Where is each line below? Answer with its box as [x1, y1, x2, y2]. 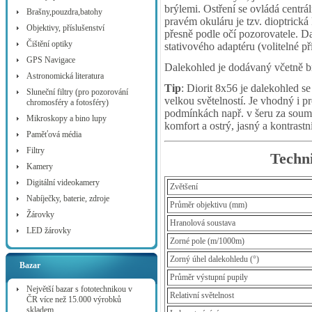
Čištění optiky [26, 39, 72, 49]
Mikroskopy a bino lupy [26, 114, 107, 123]
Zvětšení [170, 182, 198, 192]
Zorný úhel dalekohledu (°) [170, 254, 259, 265]
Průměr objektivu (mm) [170, 200, 247, 210]
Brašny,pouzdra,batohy [26, 7, 102, 17]
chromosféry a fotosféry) [26, 97, 109, 107]
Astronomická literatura [26, 71, 104, 81]
